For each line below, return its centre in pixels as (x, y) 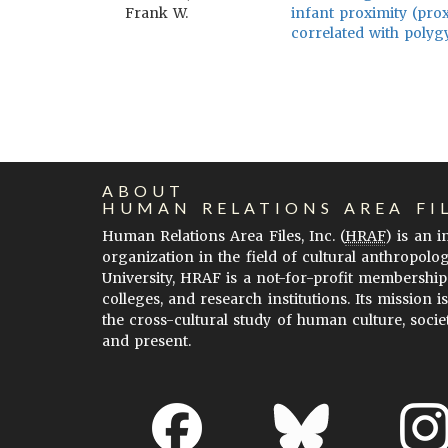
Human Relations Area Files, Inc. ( (224, 235)
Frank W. (157, 13)
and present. (147, 340)
